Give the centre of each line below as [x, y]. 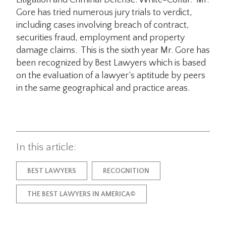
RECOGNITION [126, 171]
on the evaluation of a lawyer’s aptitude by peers [111, 76]
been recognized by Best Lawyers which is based [111, 63]
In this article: [46, 147]
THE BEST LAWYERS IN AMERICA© [81, 194]
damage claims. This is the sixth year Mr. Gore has [113, 51]
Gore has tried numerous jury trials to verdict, [104, 13]
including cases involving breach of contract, [103, 25]
